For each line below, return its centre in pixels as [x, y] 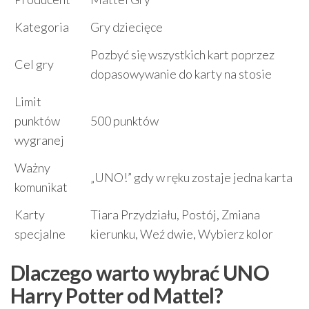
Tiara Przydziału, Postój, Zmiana [175, 215]
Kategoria [42, 27]
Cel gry [34, 64]
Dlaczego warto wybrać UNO [140, 273]
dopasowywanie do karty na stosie [181, 74]
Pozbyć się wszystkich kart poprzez [182, 55]
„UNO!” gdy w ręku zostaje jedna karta [191, 178]
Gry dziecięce [127, 27]
